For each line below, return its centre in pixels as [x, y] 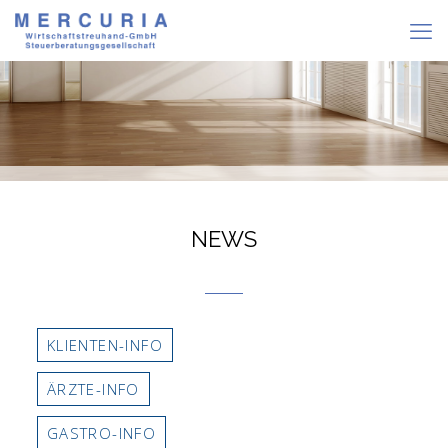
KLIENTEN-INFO [105, 345]
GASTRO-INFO [101, 433]
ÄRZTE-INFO [93, 389]
